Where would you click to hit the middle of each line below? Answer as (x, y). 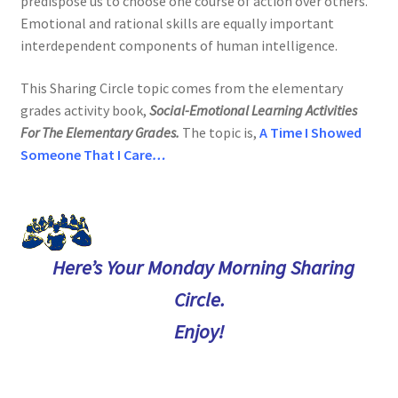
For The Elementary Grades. (101, 132)
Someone (50, 154)
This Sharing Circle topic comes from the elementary (181, 88)
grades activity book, (84, 110)
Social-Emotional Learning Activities (253, 110)
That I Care (117, 154)
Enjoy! (199, 332)
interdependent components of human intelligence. (179, 45)
